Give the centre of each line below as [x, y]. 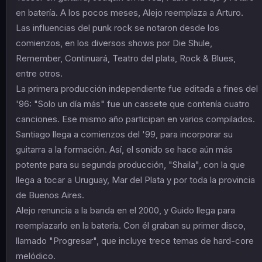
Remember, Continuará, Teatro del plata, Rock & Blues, [126, 58]
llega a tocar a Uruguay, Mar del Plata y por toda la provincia [135, 180]
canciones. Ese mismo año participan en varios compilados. [135, 119]
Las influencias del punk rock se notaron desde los [118, 27]
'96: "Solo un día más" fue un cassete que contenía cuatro [133, 104]
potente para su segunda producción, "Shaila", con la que [130, 164]
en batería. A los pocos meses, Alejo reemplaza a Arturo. [130, 12]
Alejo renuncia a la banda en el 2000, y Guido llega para [125, 210]
